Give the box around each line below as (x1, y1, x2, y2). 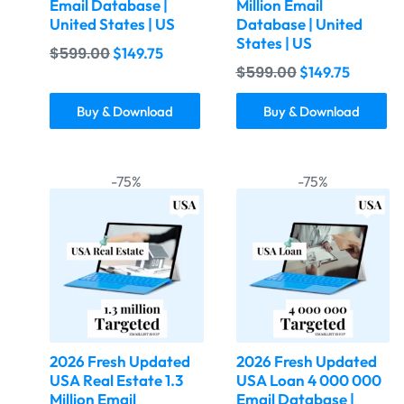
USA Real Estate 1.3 (50, 370, 183, 390)
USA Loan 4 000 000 (235, 370, 381, 390)
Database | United (235, 14, 363, 33)
